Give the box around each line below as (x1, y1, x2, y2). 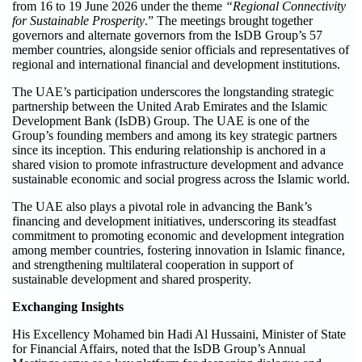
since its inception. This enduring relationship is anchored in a (12, 143, 326, 157)
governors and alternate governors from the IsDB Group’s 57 (12, 28, 322, 42)
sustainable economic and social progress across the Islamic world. (12, 172, 350, 186)
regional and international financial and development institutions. (12, 57, 340, 71)
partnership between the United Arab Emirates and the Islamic (12, 99, 327, 113)
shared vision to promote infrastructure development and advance (12, 158, 343, 171)
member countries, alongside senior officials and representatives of (12, 43, 349, 57)
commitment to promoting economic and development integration (12, 229, 344, 242)
